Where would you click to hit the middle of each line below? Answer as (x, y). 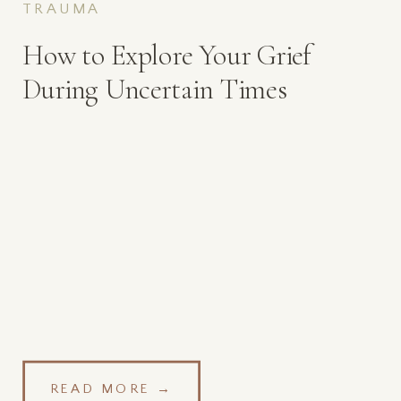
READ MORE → (111, 389)
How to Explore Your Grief (167, 56)
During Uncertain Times (154, 90)
